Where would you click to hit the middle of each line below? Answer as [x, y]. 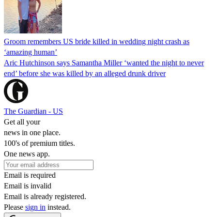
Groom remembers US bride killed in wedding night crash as [97, 41]
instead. [58, 207]
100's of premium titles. [39, 143]
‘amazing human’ [31, 52]
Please [15, 207]
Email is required [30, 175]
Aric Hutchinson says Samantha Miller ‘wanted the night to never [104, 62]
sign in [35, 207]
